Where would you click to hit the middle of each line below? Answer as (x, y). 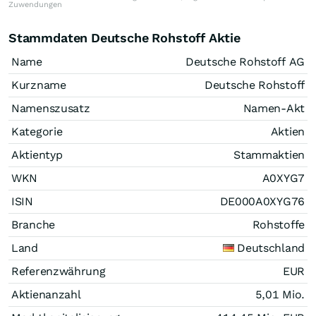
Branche (33, 224)
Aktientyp (37, 154)
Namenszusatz (51, 108)
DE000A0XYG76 (262, 201)
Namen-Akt (274, 108)
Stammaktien (269, 154)
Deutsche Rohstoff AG (245, 61)
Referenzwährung (59, 271)
